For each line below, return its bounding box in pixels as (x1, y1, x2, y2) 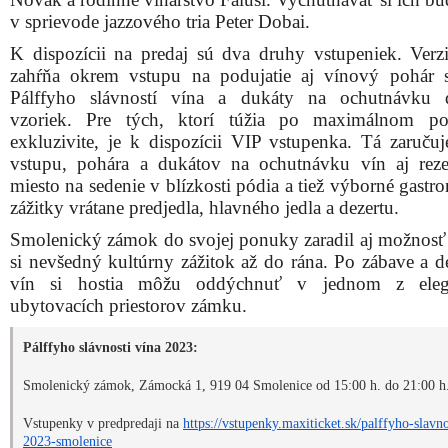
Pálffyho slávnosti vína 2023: (23, 340, 198, 355)
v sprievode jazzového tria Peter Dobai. (10, 11, 310, 32)
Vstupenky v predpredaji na (23, 416, 183, 431)
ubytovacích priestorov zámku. (10, 295, 247, 316)
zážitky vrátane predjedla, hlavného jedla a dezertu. (10, 197, 399, 218)
